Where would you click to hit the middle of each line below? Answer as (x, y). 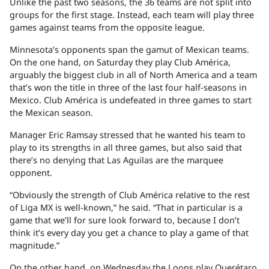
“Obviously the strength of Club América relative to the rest (130, 195)
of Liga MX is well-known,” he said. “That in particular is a (126, 208)
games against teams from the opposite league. (107, 28)
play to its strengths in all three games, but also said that (126, 148)
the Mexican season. (51, 113)
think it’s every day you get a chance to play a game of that (129, 233)
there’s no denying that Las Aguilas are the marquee (116, 160)
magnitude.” (35, 246)
